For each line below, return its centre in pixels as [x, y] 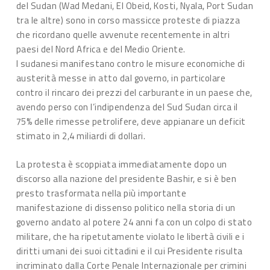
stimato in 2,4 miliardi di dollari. [81, 136]
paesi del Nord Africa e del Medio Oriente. [101, 49]
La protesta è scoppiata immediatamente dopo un [121, 164]
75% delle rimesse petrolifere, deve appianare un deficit [131, 121]
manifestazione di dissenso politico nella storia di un [126, 207]
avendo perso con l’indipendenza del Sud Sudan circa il [127, 107]
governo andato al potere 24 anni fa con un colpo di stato [134, 222]
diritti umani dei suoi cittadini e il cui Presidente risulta [129, 251]
